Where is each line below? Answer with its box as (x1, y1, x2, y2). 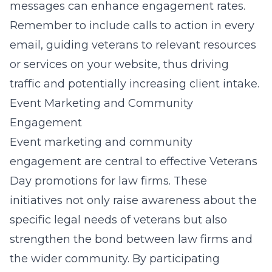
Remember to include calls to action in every (10, 19, 254, 32)
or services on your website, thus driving (10, 58, 229, 71)
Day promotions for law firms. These (10, 174, 207, 188)
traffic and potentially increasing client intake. (10, 77, 259, 90)
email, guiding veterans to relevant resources (10, 38, 256, 52)
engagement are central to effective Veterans (10, 155, 257, 168)
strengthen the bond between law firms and (10, 233, 253, 246)
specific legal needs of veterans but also (10, 213, 227, 226)
